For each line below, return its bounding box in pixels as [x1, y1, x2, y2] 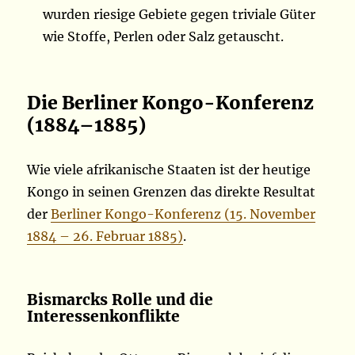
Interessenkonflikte [27, 307, 181, 326]
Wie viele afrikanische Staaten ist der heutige [27, 162, 311, 178]
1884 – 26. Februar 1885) [27, 228, 184, 245]
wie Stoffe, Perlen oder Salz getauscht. [43, 29, 284, 45]
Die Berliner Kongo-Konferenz [27, 91, 315, 115]
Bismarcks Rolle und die [27, 290, 214, 310]
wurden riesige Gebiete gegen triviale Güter [43, 6, 316, 23]
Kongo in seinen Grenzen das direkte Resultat [27, 184, 316, 200]
